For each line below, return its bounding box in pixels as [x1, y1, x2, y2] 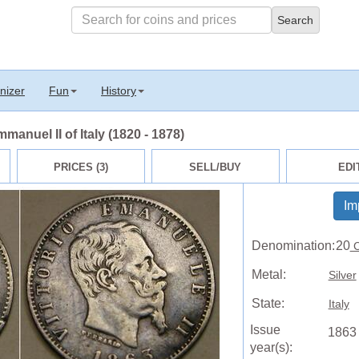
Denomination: [251, 239, 335, 253]
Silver [328, 268, 357, 282]
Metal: [251, 268, 286, 282]
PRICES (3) [53, 160, 108, 173]
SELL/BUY [189, 160, 242, 173]
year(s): [249, 341, 292, 355]
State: [251, 296, 284, 311]
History [101, 84, 136, 97]
